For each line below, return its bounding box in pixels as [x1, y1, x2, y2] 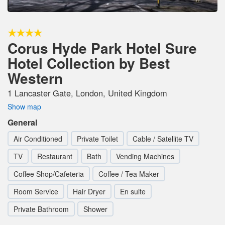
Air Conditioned [14, 133, 62, 144]
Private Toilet [77, 133, 118, 144]
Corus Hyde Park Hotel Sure [8, 37, 197, 58]
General [8, 116, 37, 128]
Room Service [14, 186, 58, 196]
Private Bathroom [14, 203, 69, 214]
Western [8, 67, 63, 88]
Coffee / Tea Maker [98, 168, 159, 179]
